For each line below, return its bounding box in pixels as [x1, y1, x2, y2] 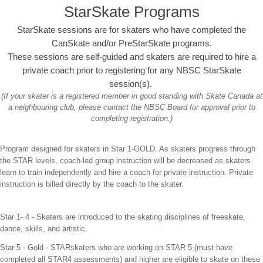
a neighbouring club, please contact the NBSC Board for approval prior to [8, 102, 255, 112]
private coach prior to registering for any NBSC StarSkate [22, 65, 241, 75]
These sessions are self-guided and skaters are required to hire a [7, 51, 256, 62]
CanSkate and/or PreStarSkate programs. [51, 38, 212, 48]
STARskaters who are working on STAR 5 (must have [50, 243, 232, 252]
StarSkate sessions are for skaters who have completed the [17, 24, 246, 35]
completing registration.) [90, 113, 173, 123]
